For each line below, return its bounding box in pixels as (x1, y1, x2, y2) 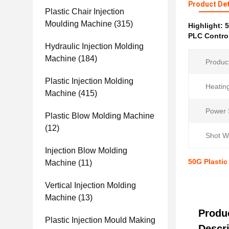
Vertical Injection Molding (45, 181, 136, 190)
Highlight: (188, 21, 225, 30)
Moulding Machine (45, 19, 112, 28)
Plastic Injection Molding (45, 77, 133, 85)
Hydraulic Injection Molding (45, 42, 144, 51)
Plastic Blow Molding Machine (45, 111, 154, 120)
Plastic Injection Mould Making (45, 216, 155, 224)
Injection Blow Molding (45, 146, 127, 155)
